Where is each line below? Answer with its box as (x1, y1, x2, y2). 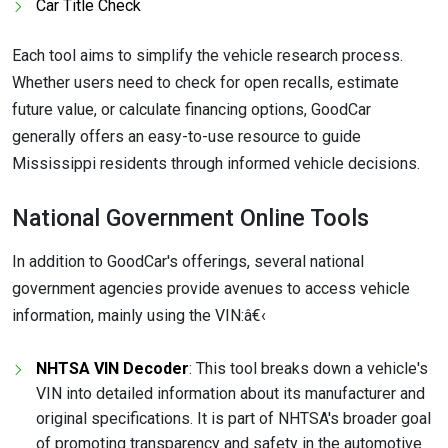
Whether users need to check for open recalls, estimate (12, 72, 399, 92)
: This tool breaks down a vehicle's (189, 359, 428, 379)
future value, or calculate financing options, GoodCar (12, 99, 371, 119)
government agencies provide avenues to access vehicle (12, 278, 410, 298)
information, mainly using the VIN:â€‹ (12, 305, 266, 325)
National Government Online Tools (12, 203, 369, 232)
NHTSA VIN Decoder (36, 359, 189, 379)
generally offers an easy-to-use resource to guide (12, 126, 361, 146)
